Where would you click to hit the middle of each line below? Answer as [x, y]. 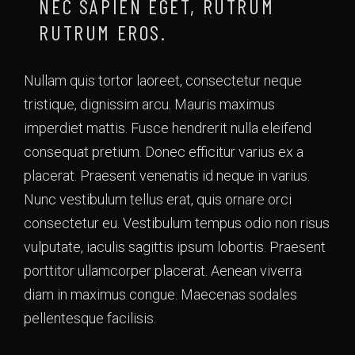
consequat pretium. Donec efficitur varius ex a [164, 152]
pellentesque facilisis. [90, 318]
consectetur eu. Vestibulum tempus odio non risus [177, 223]
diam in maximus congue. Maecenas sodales [160, 294]
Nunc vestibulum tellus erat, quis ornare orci [158, 199]
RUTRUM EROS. [103, 32]
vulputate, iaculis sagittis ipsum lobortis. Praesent [175, 247]
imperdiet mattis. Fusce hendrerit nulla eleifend [168, 128]
